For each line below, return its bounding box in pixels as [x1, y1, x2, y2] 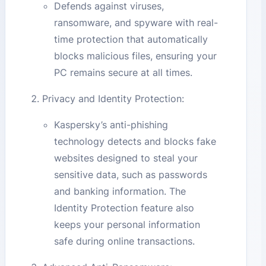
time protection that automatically [54, 33, 208, 46]
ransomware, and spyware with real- [54, 17, 218, 29]
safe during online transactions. [54, 235, 195, 248]
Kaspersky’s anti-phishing [54, 119, 169, 131]
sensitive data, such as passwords [54, 169, 208, 181]
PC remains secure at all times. [54, 66, 193, 79]
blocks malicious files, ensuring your [54, 50, 217, 62]
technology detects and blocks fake [54, 135, 217, 148]
